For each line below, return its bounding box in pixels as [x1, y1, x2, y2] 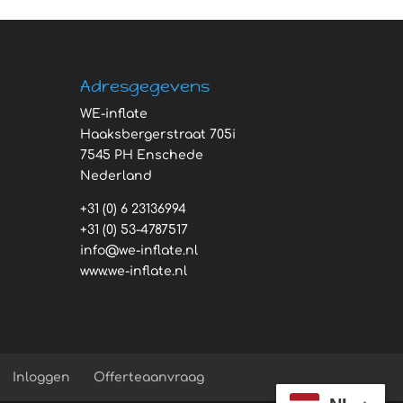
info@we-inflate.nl [80, 243, 199, 257]
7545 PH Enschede [80, 148, 204, 162]
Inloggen [13, 370, 71, 384]
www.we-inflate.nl [80, 264, 188, 278]
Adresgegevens [80, 75, 210, 96]
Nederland [80, 168, 153, 183]
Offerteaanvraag [94, 370, 205, 384]
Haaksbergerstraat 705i [80, 127, 237, 141]
